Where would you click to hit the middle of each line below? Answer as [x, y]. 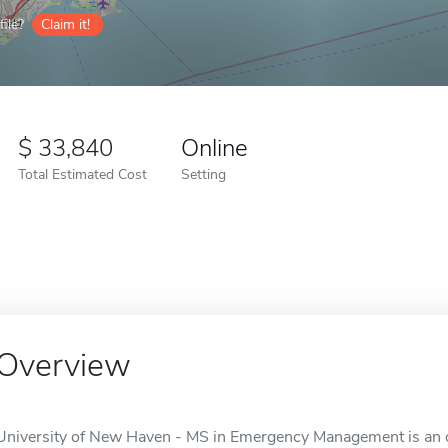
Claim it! [65, 24]
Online [214, 148]
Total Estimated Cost [82, 174]
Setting [203, 174]
